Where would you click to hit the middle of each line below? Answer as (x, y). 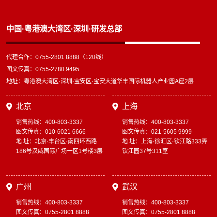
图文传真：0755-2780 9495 (43, 69)
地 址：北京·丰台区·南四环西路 (57, 141)
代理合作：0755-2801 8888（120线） (57, 57)
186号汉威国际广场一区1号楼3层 (60, 151)
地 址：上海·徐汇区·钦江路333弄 (165, 141)
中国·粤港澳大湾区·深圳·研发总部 (64, 29)
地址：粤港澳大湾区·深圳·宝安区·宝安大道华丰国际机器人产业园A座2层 (100, 81)
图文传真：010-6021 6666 (51, 132)
